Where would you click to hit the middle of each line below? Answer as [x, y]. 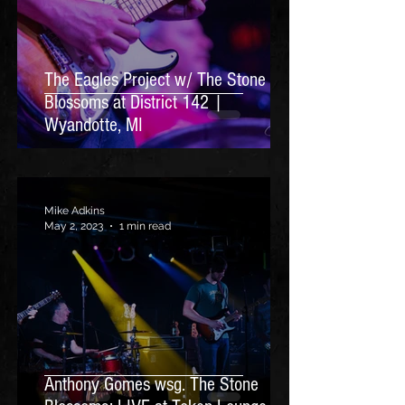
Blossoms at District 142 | [134, 103]
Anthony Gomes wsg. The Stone [151, 385]
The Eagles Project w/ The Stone [155, 80]
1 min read [145, 226]
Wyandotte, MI [94, 125]
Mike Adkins [75, 211]
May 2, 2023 [74, 226]
